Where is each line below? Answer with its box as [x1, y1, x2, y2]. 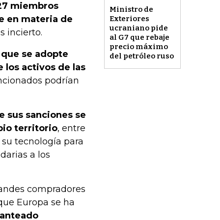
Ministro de [109, 5, 153, 14]
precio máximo [109, 42, 168, 52]
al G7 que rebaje [109, 33, 169, 42]
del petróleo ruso [109, 52, 174, 61]
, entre [57, 123, 85, 134]
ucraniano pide [109, 24, 168, 33]
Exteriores [109, 14, 149, 24]
